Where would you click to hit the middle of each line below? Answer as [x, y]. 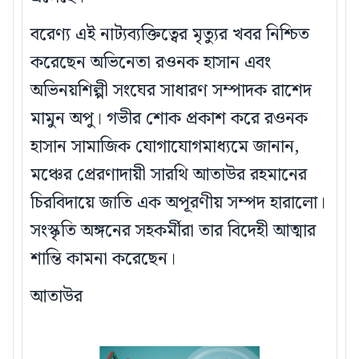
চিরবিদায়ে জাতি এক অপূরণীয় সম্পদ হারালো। [178, 204]
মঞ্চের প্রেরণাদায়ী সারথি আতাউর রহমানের [169, 175]
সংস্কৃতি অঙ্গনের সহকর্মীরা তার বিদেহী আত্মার [173, 232]
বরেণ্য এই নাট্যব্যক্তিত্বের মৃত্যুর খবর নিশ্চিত [170, 35]
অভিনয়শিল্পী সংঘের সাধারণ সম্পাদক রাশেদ [171, 91]
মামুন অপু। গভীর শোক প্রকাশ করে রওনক [169, 119]
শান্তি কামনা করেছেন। [103, 260]
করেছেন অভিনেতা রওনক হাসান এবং [151, 63]
